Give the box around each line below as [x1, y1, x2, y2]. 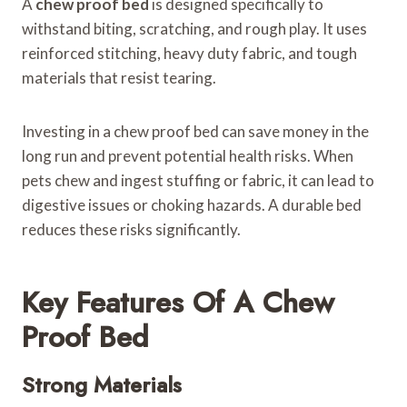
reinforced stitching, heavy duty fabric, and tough [22, 43, 357, 63]
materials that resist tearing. [22, 67, 216, 87]
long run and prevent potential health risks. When [22, 145, 353, 165]
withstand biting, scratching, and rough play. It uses [22, 18, 367, 38]
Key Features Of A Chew [22, 281, 334, 323]
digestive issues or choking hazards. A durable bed [22, 194, 362, 214]
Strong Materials [22, 368, 182, 401]
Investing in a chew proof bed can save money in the [22, 121, 369, 141]
